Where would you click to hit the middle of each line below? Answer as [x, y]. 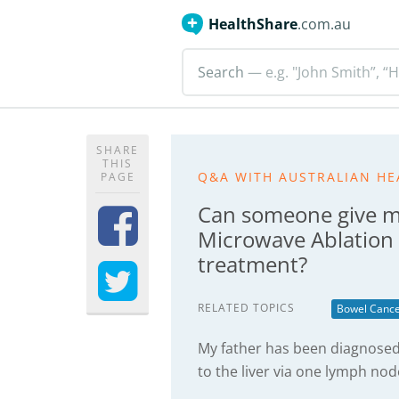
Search [221, 72]
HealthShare [253, 24]
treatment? [252, 264]
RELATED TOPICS [246, 308]
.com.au [324, 24]
